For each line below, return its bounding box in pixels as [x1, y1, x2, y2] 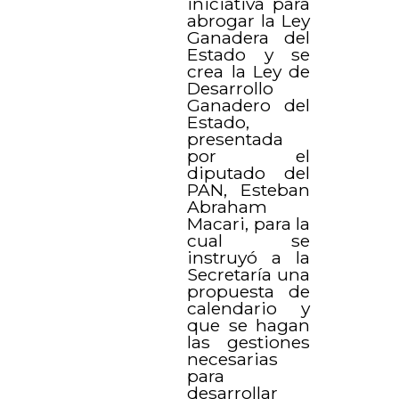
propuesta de [187, 280, 310, 302]
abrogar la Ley [187, 9, 310, 31]
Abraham [187, 195, 268, 217]
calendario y [187, 297, 310, 319]
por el [187, 144, 310, 167]
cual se [187, 229, 310, 251]
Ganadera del [187, 26, 310, 48]
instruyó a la [187, 246, 310, 268]
